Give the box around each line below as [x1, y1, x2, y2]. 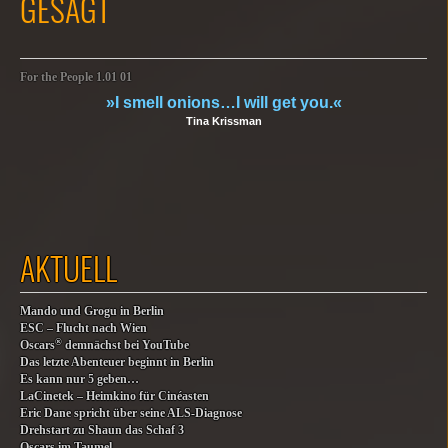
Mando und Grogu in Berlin [20, 305, 164, 318]
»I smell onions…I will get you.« [105, 94, 342, 111]
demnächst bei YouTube [62, 339, 189, 352]
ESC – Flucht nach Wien [20, 322, 147, 335]
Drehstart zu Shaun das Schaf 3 [20, 424, 184, 437]
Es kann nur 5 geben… [20, 373, 139, 386]
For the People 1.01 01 [20, 71, 132, 84]
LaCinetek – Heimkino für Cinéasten [20, 390, 209, 403]
